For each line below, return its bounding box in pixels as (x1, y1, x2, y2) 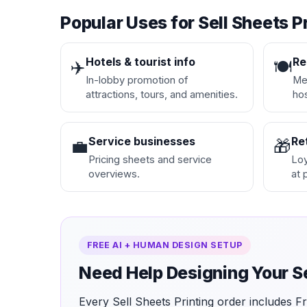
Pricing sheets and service (88, 153, 212, 167)
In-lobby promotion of (86, 74, 188, 87)
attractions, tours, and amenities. (86, 88, 238, 101)
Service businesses (88, 134, 195, 149)
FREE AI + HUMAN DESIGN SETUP (87, 240, 243, 251)
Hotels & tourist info (86, 55, 195, 69)
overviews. (88, 168, 140, 181)
